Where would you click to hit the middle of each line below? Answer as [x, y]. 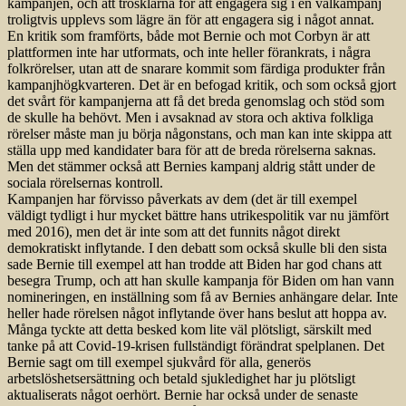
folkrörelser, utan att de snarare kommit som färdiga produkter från [196, 69]
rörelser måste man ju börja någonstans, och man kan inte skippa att [199, 134]
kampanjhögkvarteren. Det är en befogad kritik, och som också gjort [202, 85]
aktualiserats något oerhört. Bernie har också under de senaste [183, 395]
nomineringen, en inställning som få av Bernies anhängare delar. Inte [203, 297]
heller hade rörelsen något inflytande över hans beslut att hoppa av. [197, 314]
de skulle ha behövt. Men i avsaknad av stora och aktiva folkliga [190, 118]
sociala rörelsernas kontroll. [85, 183]
